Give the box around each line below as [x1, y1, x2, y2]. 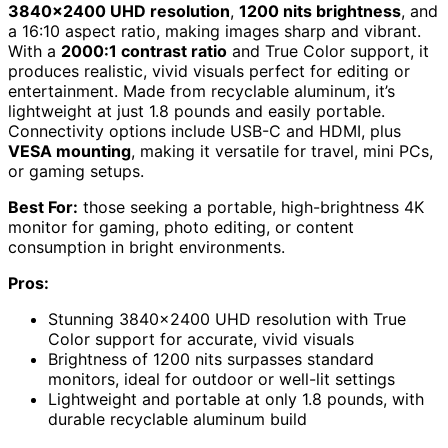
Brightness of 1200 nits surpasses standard [48, 348, 374, 369]
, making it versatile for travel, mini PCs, [131, 140, 433, 161]
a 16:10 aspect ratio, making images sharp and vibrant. [8, 20, 421, 41]
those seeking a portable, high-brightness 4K [78, 196, 424, 217]
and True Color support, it [227, 40, 429, 61]
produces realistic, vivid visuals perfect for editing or [8, 60, 410, 81]
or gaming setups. [8, 160, 144, 181]
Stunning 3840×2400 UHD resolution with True [48, 308, 406, 329]
